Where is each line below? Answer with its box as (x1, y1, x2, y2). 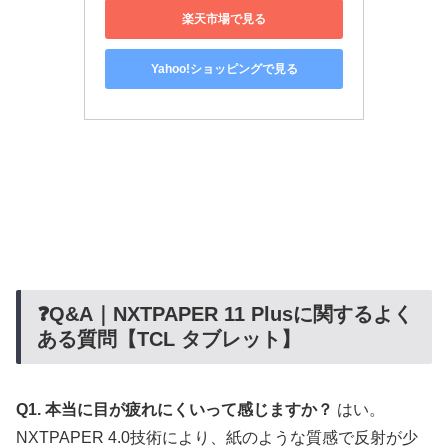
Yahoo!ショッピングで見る (150, 61, 298, 76)
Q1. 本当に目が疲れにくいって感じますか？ (16, 401, 333, 419)
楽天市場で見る (182, 11, 266, 26)
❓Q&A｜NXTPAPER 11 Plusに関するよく (37, 302, 413, 325)
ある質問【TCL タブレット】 (37, 327, 301, 350)
